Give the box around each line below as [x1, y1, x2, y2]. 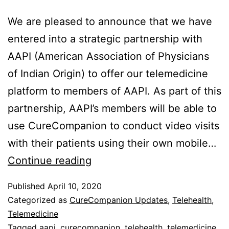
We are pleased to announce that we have [8, 15, 212, 28]
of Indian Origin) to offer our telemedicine [8, 67, 208, 80]
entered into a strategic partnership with [8, 33, 202, 45]
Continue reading [8, 154, 91, 167]
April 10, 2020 [48, 181, 102, 191]
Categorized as [8, 195, 70, 205]
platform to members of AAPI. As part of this [8, 85, 221, 97]
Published [8, 181, 48, 191]
